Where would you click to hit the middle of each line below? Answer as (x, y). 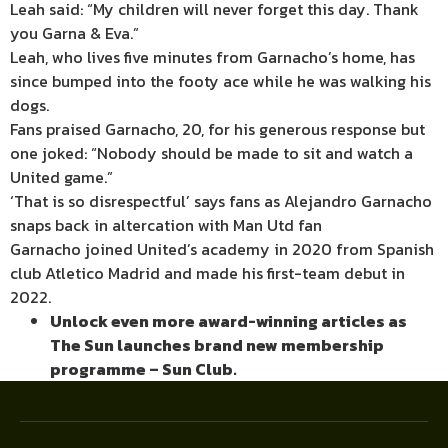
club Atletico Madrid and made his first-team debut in (207, 273)
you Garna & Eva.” (74, 33)
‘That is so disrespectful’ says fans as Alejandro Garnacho (221, 201)
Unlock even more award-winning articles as (228, 321)
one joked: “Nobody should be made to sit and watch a (211, 153)
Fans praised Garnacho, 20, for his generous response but (217, 129)
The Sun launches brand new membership (217, 345)
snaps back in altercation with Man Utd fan (166, 225)
